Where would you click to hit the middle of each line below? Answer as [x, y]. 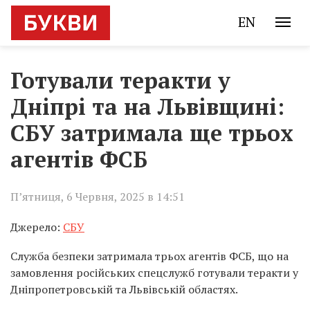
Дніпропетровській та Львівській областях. [124, 289]
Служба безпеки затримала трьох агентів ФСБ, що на [149, 256]
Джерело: [37, 227]
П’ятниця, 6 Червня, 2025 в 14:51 [98, 197]
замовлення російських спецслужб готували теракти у [154, 273]
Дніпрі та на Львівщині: [147, 107]
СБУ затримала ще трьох [152, 133]
